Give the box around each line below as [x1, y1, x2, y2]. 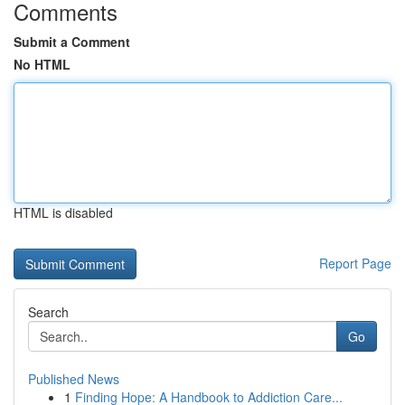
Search [28, 303, 69, 321]
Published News [28, 370, 119, 388]
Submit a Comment [14, 33, 130, 51]
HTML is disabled [14, 203, 113, 221]
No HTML [14, 55, 71, 73]
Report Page [319, 254, 391, 272]
